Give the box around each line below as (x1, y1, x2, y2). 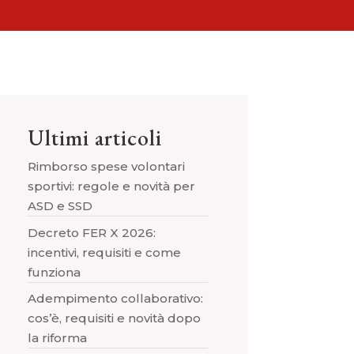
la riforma (27, 330, 87, 345)
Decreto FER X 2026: (27, 224, 156, 240)
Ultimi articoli (27, 123, 162, 152)
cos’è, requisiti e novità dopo (27, 311, 201, 326)
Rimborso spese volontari (27, 159, 185, 174)
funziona (27, 264, 81, 280)
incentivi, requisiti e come (27, 244, 181, 260)
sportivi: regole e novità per (27, 179, 195, 194)
